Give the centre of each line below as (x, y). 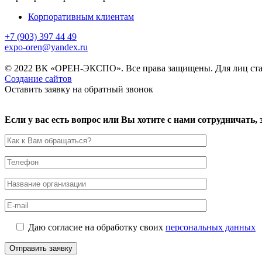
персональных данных (211, 227)
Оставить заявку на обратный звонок (79, 89)
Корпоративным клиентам (81, 17)
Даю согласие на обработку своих (97, 227)
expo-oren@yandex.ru (46, 47)
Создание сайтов (38, 79)
